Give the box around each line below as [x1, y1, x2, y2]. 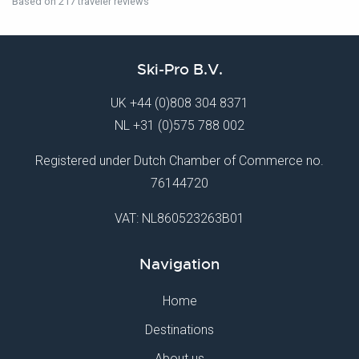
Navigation [139, 255, 220, 274]
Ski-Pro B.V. [136, 60, 223, 79]
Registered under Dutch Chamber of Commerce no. [35, 153, 324, 168]
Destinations [145, 322, 214, 337]
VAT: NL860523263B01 [115, 211, 244, 226]
